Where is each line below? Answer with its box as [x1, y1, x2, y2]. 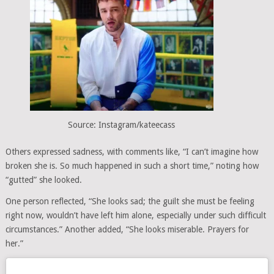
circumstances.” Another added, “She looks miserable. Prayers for [5, 224, 249, 234]
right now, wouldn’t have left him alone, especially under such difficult [5, 210, 266, 220]
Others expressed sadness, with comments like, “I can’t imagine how [5, 146, 258, 157]
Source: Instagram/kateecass [68, 119, 176, 130]
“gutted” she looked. [5, 174, 82, 185]
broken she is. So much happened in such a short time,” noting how [5, 160, 259, 171]
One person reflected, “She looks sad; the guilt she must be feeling [5, 196, 254, 206]
